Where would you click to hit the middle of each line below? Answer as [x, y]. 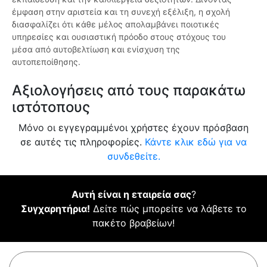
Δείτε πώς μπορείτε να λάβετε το [168, 209]
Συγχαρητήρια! [55, 209]
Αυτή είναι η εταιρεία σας [131, 195]
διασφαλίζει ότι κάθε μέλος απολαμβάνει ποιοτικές [116, 24]
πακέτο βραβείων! [133, 223]
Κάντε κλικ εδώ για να [196, 142]
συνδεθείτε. [133, 156]
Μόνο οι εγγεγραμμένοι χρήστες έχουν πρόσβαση [133, 128]
